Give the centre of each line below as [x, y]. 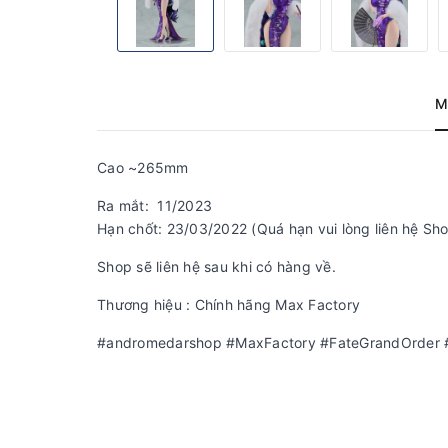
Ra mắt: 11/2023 [154, 205]
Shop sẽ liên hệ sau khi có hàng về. [216, 266]
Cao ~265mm [145, 167]
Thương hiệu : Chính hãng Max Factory [231, 304]
